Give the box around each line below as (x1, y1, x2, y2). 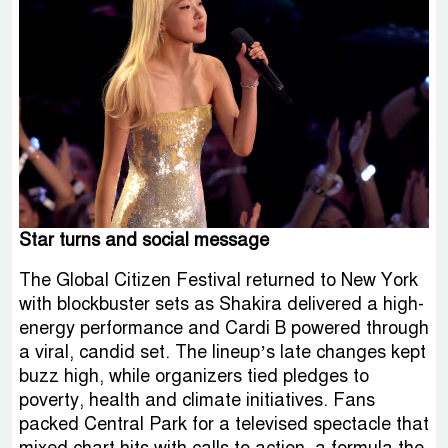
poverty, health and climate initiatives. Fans (19, 389, 375, 412)
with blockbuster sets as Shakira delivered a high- (19, 293, 424, 316)
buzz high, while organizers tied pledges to (19, 365, 369, 388)
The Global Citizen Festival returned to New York (19, 269, 418, 292)
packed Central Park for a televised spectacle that (19, 413, 429, 436)
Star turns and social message (19, 229, 269, 252)
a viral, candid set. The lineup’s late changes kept (19, 341, 426, 364)
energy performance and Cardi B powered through (19, 317, 429, 340)
